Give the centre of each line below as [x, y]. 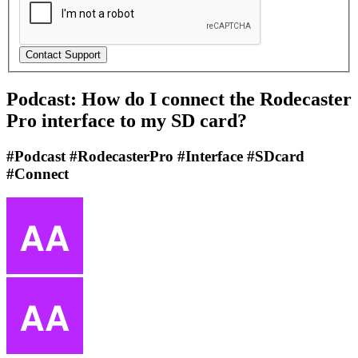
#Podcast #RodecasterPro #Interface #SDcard [155, 156]
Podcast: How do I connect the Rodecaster [179, 99]
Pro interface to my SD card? [127, 120]
